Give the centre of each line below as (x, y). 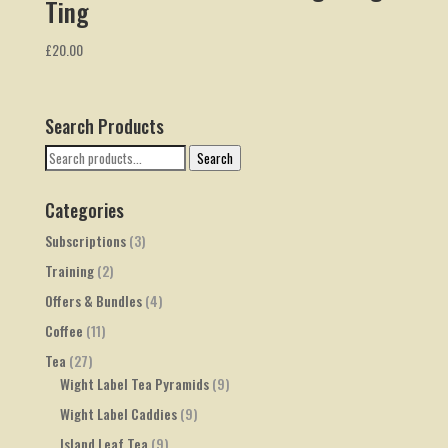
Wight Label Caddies (118, 413)
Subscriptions (85, 240)
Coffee (63, 330)
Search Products (104, 125)
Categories (84, 209)
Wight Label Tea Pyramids (134, 383)
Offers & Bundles (93, 300)
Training (69, 270)
